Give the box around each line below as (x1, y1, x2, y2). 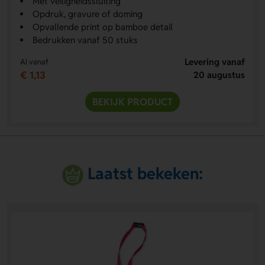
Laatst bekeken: (88, 163, 203, 184)
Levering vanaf (185, 56, 245, 68)
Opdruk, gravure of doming (32, 8, 143, 20)
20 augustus (193, 69, 245, 81)
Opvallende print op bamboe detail (32, 21, 173, 33)
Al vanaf (20, 57, 49, 67)
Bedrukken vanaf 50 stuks (32, 34, 138, 46)
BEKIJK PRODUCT (92, 95, 173, 109)
